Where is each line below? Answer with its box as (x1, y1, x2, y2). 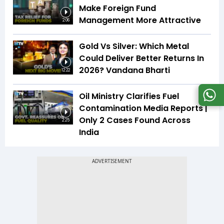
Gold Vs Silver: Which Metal (79, 40, 189, 52)
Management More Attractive (79, 14, 201, 26)
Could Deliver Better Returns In (79, 52, 204, 64)
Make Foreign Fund (79, 2, 156, 14)
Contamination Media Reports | (79, 102, 207, 114)
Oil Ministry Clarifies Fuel (79, 90, 179, 102)
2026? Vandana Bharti (79, 64, 170, 76)
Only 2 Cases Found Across (79, 114, 190, 126)
